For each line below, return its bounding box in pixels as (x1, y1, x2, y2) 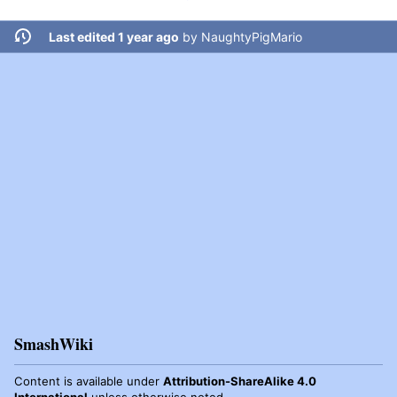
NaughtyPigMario (200, 28, 302, 44)
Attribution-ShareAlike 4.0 (163, 373, 316, 388)
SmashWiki (14, 331, 93, 355)
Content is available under (14, 373, 163, 388)
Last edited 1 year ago (48, 28, 179, 44)
